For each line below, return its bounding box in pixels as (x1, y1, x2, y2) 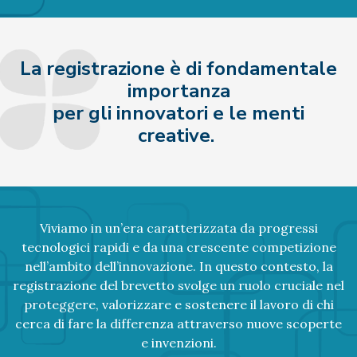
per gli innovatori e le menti (53, 100, 304, 126)
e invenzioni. (140, 334, 217, 351)
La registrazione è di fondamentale (20, 55, 337, 81)
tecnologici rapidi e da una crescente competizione (21, 238, 336, 255)
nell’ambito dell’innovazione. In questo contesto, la (24, 257, 333, 274)
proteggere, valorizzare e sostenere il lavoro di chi (23, 296, 334, 312)
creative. (138, 122, 219, 148)
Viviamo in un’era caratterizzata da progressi (39, 219, 318, 236)
